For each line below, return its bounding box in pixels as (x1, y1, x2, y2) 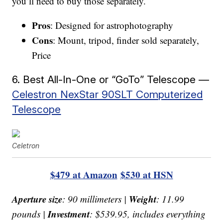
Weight (129, 192, 157, 206)
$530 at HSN (120, 167, 173, 181)
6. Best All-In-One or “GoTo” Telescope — (12, 73, 210, 86)
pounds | (12, 207, 48, 220)
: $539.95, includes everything (90, 207, 206, 220)
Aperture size (12, 192, 63, 206)
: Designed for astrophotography (50, 18, 174, 31)
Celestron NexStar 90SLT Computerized (12, 88, 203, 101)
